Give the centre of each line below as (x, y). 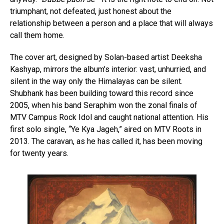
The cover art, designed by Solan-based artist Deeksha (106, 57)
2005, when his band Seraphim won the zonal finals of (104, 105)
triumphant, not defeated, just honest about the (91, 11)
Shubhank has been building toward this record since (102, 93)
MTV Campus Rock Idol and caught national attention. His (109, 117)
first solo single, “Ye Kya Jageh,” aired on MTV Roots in (106, 129)
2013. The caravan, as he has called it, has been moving (106, 141)
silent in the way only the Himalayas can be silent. (96, 81)
